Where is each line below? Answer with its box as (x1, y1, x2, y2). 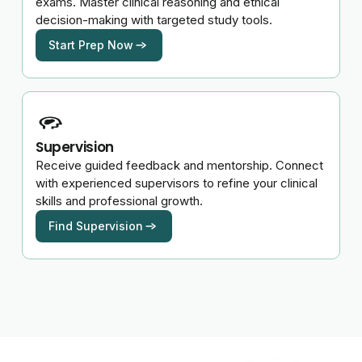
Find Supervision (48, 218, 143, 233)
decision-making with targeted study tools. (35, 11, 272, 27)
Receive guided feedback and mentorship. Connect (35, 157, 323, 173)
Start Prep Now (48, 37, 133, 52)
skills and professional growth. (35, 192, 203, 208)
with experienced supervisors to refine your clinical (35, 175, 318, 191)
